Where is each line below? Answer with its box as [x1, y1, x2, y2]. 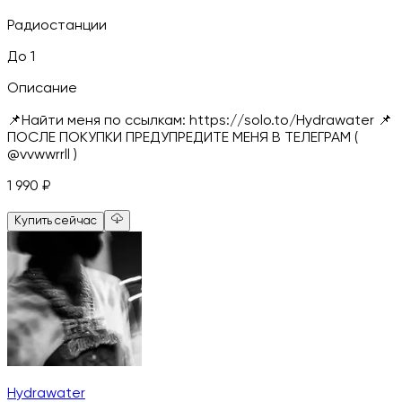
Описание [7, 81, 77, 96]
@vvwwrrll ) [7, 147, 77, 162]
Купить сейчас [14, 214, 97, 227]
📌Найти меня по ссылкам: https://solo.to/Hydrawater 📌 [7, 113, 392, 128]
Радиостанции [7, 18, 107, 33]
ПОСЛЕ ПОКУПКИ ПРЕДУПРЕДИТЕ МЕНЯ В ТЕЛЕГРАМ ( [7, 130, 358, 145]
